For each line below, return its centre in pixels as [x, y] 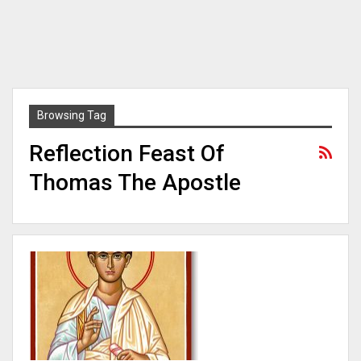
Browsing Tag [72, 115]
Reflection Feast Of [127, 154]
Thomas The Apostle [135, 183]
